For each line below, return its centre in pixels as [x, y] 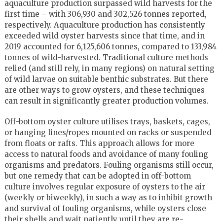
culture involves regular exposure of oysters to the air [105, 186]
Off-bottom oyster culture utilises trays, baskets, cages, [107, 121]
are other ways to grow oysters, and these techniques [104, 90]
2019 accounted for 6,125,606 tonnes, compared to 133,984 [110, 46]
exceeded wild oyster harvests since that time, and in [104, 36]
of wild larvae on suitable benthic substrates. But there [106, 79]
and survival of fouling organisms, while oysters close [105, 208]
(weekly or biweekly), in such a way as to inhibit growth [108, 197]
